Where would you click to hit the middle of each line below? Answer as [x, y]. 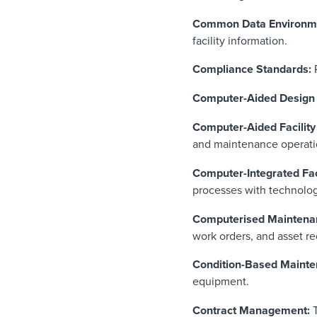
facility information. [240, 41]
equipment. [221, 282]
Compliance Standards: [252, 70]
